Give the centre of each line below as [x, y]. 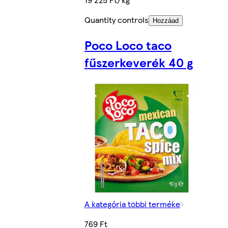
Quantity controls [117, 19]
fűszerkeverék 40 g [139, 62]
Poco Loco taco [128, 45]
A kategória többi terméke [132, 204]
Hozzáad [166, 20]
